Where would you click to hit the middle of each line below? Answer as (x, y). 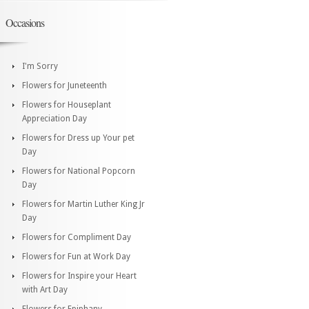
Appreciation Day (54, 118)
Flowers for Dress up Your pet (78, 138)
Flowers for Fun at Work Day (76, 256)
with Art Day (45, 289)
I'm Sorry (40, 66)
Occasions (25, 22)
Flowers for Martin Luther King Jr (83, 204)
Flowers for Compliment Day (77, 237)
